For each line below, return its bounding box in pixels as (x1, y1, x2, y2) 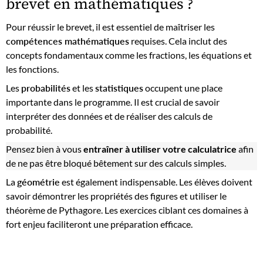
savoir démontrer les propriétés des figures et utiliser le (6, 190, 227, 201)
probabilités (21, 82, 70, 93)
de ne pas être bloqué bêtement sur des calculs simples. (6, 157, 226, 168)
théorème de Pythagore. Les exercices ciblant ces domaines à (6, 204, 248, 215)
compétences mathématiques (6, 35, 129, 46)
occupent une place (143, 82, 222, 93)
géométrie (17, 176, 60, 187)
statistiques (95, 82, 143, 93)
